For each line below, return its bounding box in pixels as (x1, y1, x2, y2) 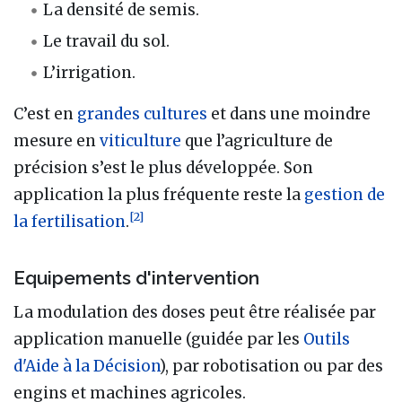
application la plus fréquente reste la (13, 184, 304, 205)
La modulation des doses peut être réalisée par (13, 301, 376, 322)
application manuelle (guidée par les (13, 328, 303, 349)
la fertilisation (13, 211, 126, 232)
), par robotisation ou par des (160, 355, 383, 376)
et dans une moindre (207, 103, 371, 124)
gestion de (304, 184, 385, 205)
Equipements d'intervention (13, 266, 259, 289)
